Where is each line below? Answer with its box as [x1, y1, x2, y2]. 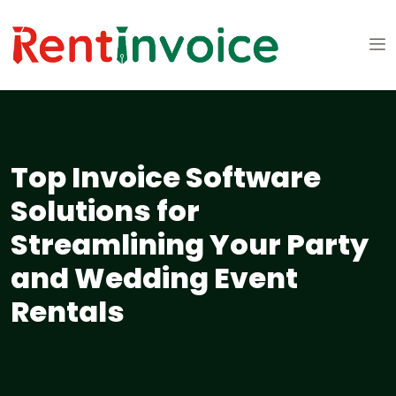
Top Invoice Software [11, 157, 321, 198]
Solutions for [11, 191, 200, 232]
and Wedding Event [11, 258, 298, 299]
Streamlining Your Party [11, 225, 369, 265]
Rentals [11, 292, 125, 332]
